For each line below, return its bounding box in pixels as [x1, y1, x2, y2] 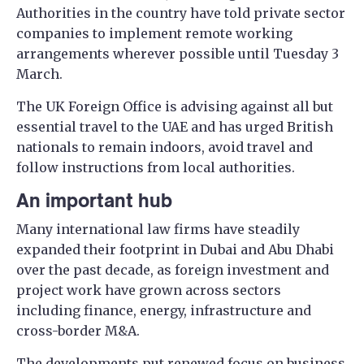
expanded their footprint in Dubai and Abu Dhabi [16, 241, 334, 258]
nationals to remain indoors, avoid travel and [16, 139, 313, 156]
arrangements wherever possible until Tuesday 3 [16, 45, 339, 63]
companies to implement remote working [16, 25, 292, 42]
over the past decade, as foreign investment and [16, 262, 329, 279]
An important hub [16, 189, 172, 212]
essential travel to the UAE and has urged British [16, 119, 333, 136]
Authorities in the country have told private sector [16, 5, 345, 22]
